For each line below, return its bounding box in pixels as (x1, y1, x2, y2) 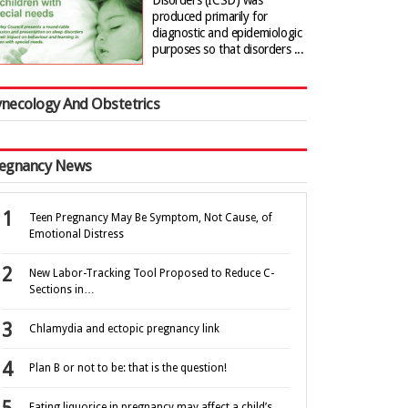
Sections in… (29, 283, 95, 297)
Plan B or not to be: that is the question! (29, 362, 227, 375)
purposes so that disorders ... (152, 42, 304, 56)
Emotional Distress (29, 228, 124, 241)
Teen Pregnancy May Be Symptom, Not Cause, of (29, 211, 272, 225)
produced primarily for (152, 9, 268, 24)
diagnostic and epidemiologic (152, 25, 302, 40)
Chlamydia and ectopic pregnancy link (29, 322, 219, 336)
